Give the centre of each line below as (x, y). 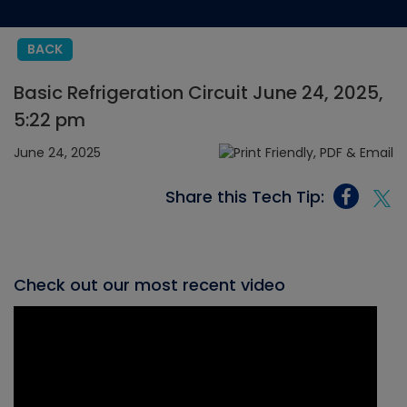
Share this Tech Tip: (245, 196)
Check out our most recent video (149, 285)
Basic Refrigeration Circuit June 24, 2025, (199, 93)
